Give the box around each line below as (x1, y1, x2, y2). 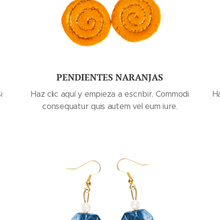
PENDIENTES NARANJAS (56, 71, 164, 83)
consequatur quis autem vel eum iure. (42, 102, 178, 111)
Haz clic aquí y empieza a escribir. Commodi (31, 89, 189, 99)
